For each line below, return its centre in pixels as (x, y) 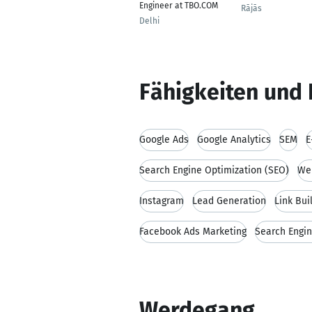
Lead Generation (229, 201)
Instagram (162, 201)
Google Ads (164, 140)
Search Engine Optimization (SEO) (214, 170)
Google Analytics (234, 140)
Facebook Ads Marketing (193, 232)
